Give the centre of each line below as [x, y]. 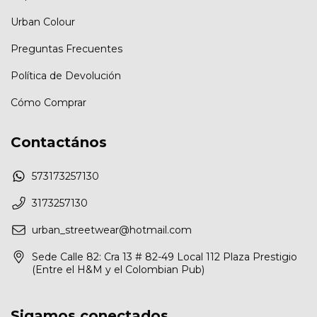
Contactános [59, 143]
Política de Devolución [66, 76]
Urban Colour [43, 22]
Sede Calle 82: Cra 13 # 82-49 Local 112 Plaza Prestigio [165, 257]
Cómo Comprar [48, 103]
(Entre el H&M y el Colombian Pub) [118, 269]
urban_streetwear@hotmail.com [112, 230]
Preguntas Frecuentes [67, 49]
